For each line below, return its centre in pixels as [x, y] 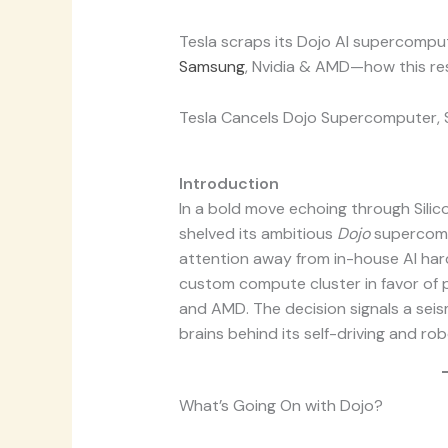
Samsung [211, 66]
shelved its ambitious [257, 233]
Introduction [228, 183]
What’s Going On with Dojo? [280, 406]
